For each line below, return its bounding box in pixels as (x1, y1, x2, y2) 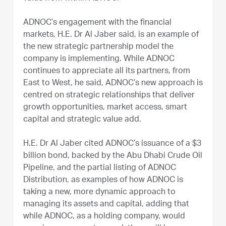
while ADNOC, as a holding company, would (23, 212, 185, 221)
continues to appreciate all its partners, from (23, 67, 190, 76)
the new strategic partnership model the (23, 43, 174, 51)
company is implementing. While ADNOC (23, 55, 175, 64)
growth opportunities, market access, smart (23, 103, 187, 112)
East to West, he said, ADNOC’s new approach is (23, 79, 203, 88)
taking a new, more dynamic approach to (23, 188, 176, 197)
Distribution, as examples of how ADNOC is (23, 176, 183, 185)
